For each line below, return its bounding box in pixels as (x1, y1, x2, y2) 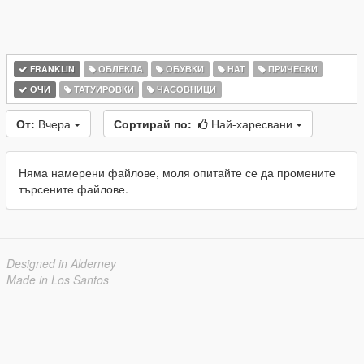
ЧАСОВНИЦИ (154, 83, 217, 95)
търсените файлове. (19, 180, 128, 197)
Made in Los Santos (6, 271, 109, 288)
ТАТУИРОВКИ (71, 83, 134, 95)
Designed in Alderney (6, 255, 116, 271)
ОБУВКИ (163, 63, 205, 75)
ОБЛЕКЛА (95, 63, 143, 75)
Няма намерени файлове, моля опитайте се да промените (19, 164, 336, 180)
